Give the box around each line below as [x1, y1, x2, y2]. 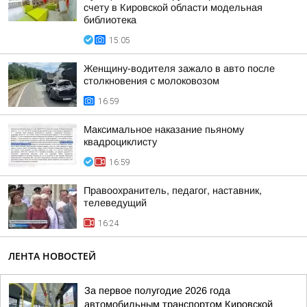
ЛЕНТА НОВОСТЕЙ [8, 249, 96, 262]
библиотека [84, 14, 136, 25]
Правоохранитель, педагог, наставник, [84, 185, 262, 196]
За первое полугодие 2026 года [84, 285, 230, 296]
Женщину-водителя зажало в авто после [84, 63, 275, 74]
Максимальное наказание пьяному [84, 124, 244, 135]
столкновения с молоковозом [84, 75, 219, 86]
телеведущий [84, 197, 147, 208]
